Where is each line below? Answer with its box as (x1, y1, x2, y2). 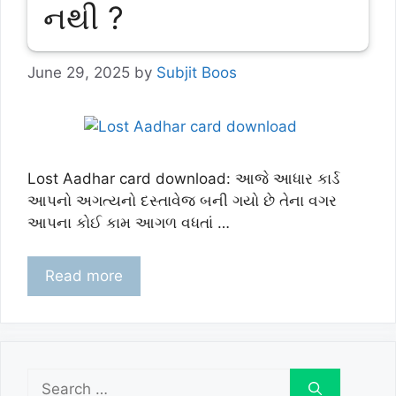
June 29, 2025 (27, 63, 130, 81)
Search (27, 369, 76, 387)
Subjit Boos (156, 63, 237, 81)
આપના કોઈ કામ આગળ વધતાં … (27, 213, 230, 232)
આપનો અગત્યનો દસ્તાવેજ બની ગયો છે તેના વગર (27, 191, 337, 209)
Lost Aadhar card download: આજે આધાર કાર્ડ (27, 169, 339, 187)
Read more (45, 267, 123, 285)
